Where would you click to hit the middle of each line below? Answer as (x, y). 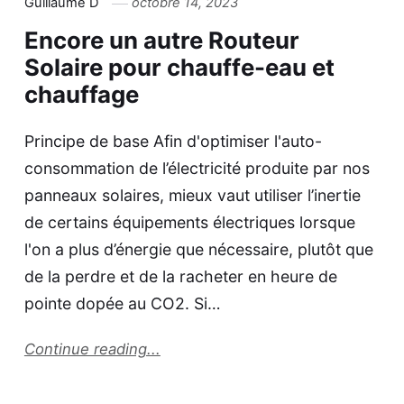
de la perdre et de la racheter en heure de (180, 276)
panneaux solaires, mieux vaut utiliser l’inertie (192, 195)
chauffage (81, 95)
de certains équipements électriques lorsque (189, 222)
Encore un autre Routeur (161, 41)
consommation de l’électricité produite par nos (197, 168)
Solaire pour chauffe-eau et (179, 68)
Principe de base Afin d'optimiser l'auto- (173, 141)
